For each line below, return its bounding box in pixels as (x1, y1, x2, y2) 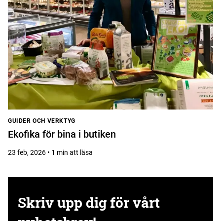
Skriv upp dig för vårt (18, 193, 160, 212)
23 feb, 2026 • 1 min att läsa (8, 148, 93, 156)
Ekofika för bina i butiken (8, 128, 116, 140)
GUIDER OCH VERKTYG (8, 117, 75, 124)
